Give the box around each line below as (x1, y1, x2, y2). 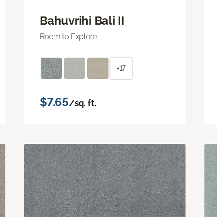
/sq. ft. (68, 97, 96, 108)
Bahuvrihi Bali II (40, 13, 124, 28)
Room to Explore (40, 31, 97, 41)
